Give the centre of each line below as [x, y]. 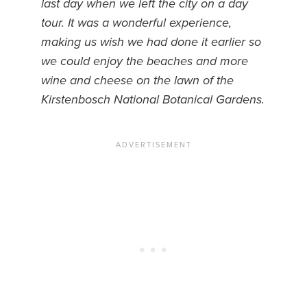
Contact [249, 84]
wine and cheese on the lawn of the [137, 81]
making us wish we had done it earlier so [151, 42]
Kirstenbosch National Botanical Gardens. [153, 100]
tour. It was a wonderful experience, [136, 23]
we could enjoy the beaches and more [145, 61]
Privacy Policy [262, 111]
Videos [243, 169]
